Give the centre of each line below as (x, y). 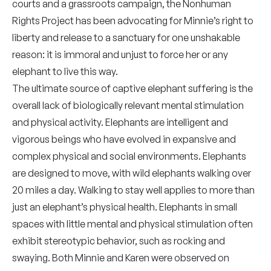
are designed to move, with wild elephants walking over (132, 173)
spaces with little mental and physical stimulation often (132, 224)
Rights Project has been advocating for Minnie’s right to (133, 21)
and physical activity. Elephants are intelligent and (120, 122)
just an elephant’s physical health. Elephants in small (125, 207)
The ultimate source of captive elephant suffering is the (132, 88)
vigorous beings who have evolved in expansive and (124, 139)
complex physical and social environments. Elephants (129, 156)
